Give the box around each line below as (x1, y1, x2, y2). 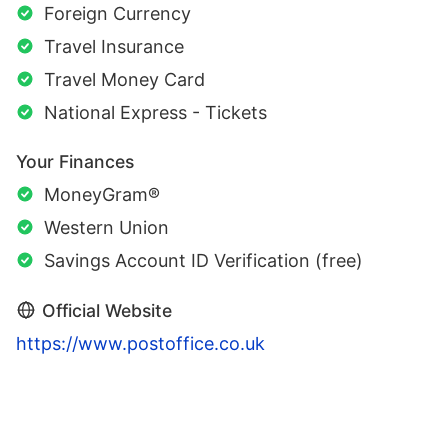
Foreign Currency (44, 3, 191, 25)
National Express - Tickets (44, 102, 267, 124)
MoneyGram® (44, 184, 160, 206)
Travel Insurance (44, 36, 184, 58)
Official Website (42, 300, 172, 322)
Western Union (44, 217, 169, 239)
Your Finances (16, 151, 134, 173)
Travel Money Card (44, 69, 205, 91)
